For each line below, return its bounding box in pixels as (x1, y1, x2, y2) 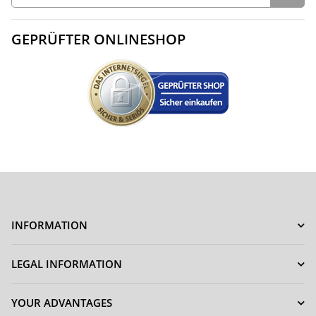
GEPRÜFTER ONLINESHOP (11, 30, 186, 49)
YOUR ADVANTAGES (11, 296, 112, 310)
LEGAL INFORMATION (11, 257, 122, 272)
